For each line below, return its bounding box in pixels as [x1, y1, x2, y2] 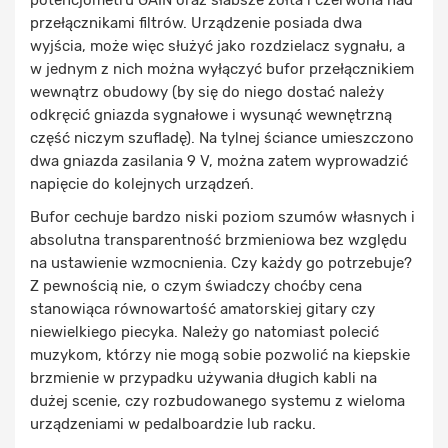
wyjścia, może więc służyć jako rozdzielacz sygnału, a [30, 37, 405, 55]
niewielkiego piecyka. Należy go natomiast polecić [30, 323, 379, 341]
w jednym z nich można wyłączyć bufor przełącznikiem [30, 60, 414, 78]
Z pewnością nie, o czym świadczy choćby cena [30, 277, 362, 295]
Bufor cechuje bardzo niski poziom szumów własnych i [30, 208, 415, 226]
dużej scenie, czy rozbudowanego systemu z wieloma [30, 392, 405, 410]
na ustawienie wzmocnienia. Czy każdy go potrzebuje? [30, 254, 412, 272]
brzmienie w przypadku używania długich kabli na [30, 369, 377, 387]
